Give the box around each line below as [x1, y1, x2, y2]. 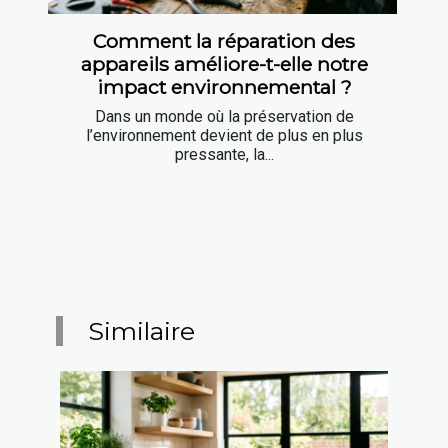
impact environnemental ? [96, 74, 352, 99]
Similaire [88, 315, 196, 346]
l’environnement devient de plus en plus [85, 125, 363, 145]
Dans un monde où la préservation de [94, 106, 354, 126]
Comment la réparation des [93, 28, 355, 53]
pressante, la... [174, 144, 274, 164]
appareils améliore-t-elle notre [80, 51, 368, 76]
